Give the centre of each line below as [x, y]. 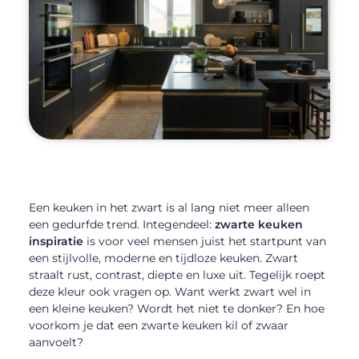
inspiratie [56, 241]
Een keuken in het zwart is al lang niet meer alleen [169, 207]
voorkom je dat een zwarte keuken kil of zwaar [158, 325]
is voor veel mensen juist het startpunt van [204, 241]
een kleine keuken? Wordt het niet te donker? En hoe [176, 308]
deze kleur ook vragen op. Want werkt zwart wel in [169, 291]
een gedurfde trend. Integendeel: [121, 224]
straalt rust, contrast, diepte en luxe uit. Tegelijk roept [177, 274]
